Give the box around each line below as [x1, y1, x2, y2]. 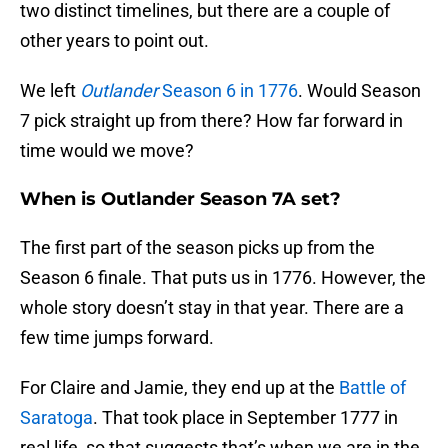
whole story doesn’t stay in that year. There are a [20, 297, 404, 319]
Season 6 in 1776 [158, 80, 298, 102]
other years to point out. [20, 30, 209, 52]
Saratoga [20, 407, 93, 429]
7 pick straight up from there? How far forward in [20, 110, 403, 132]
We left [20, 80, 80, 102]
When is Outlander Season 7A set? [20, 188, 341, 211]
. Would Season [298, 80, 421, 102]
